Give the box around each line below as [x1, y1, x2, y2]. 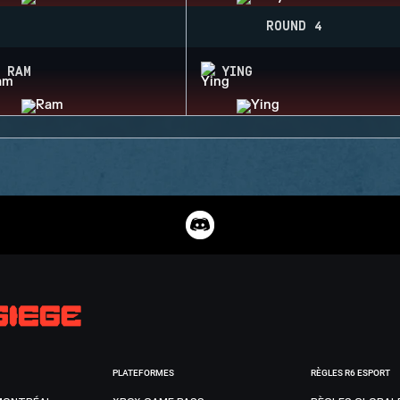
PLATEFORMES [112, 368, 174, 378]
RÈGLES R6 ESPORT [311, 368, 391, 378]
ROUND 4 [265, 20, 322, 34]
